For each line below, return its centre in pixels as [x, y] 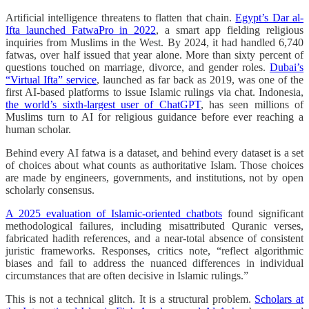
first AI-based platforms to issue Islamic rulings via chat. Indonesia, [154, 92]
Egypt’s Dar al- [270, 17]
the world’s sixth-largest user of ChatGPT [103, 104]
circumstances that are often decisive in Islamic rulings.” [127, 275]
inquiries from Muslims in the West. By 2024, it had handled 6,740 [154, 42]
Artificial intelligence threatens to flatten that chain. [121, 17]
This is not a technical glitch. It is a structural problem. [130, 299]
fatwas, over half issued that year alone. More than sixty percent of [154, 54]
